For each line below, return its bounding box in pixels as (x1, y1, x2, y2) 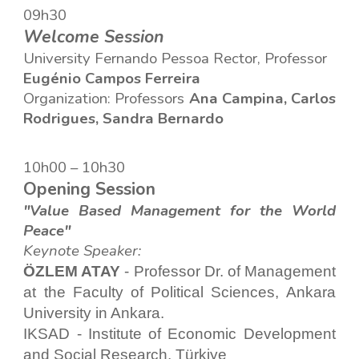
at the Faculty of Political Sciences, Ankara (23, 284, 336, 301)
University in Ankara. (23, 305, 169, 321)
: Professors (107, 88, 189, 109)
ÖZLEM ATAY (23, 263, 121, 280)
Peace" (23, 220, 71, 241)
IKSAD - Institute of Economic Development (23, 325, 336, 342)
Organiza (23, 88, 83, 109)
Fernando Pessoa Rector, (91, 48, 265, 69)
